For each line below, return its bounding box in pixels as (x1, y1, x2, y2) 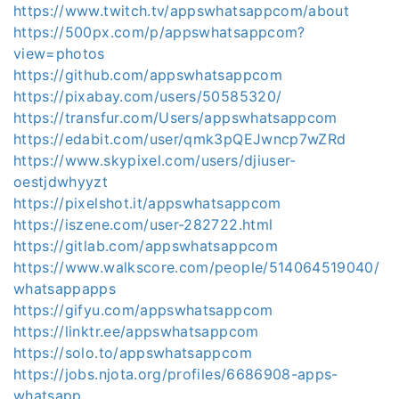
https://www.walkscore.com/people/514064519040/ (13, 258, 380, 276)
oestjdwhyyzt (13, 173, 109, 191)
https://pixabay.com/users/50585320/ (13, 87, 282, 105)
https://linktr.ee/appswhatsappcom (13, 322, 259, 340)
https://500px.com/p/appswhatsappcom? (13, 23, 305, 41)
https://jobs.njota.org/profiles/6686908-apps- (13, 365, 338, 383)
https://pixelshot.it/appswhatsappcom (13, 194, 281, 212)
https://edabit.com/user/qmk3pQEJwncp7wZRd (13, 130, 346, 148)
